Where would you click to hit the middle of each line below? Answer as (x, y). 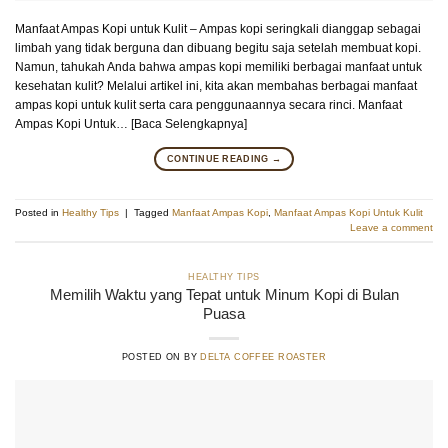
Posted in (38, 213)
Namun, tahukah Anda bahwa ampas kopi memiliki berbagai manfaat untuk (218, 66)
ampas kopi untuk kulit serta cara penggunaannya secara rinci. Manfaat (208, 104)
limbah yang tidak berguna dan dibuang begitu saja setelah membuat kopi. (218, 47)
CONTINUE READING (219, 159)
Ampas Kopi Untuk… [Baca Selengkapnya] (131, 123)
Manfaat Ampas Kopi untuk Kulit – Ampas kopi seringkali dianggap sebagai (218, 28)
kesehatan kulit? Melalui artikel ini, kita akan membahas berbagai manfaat (216, 85)
